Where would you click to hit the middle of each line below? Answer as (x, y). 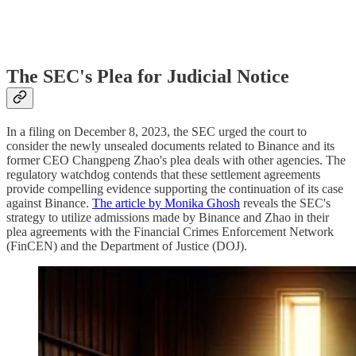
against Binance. (49, 203)
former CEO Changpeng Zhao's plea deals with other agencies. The (176, 161)
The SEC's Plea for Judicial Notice (148, 77)
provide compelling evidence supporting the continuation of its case (175, 189)
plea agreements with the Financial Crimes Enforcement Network (170, 232)
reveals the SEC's (285, 203)
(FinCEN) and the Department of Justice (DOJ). (127, 246)
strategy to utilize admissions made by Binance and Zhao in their (168, 218)
